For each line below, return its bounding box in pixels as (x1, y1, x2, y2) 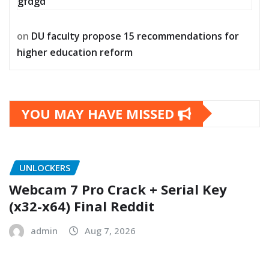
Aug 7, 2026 (85, 225, 136, 237)
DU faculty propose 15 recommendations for (31, 29, 239, 43)
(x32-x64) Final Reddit (9, 197, 154, 216)
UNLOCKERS (19, 161, 70, 174)
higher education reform (17, 45, 133, 59)
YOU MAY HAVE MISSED (22, 104, 178, 122)
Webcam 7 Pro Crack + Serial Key (9, 180, 227, 199)
